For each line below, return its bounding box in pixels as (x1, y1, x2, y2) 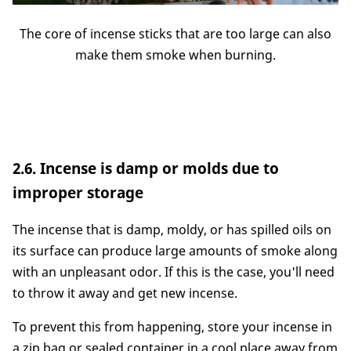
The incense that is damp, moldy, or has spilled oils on (13, 220, 331, 238)
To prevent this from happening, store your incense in (13, 317, 332, 335)
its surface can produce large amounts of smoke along (13, 241, 338, 259)
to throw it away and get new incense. (13, 284, 237, 302)
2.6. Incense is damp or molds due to (13, 158, 279, 179)
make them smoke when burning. (75, 46, 276, 64)
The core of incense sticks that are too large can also (20, 25, 331, 43)
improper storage (13, 183, 143, 203)
